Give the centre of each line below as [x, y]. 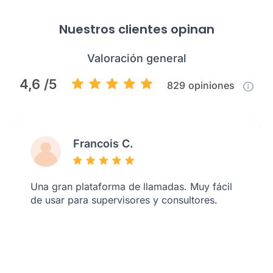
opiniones [213, 85]
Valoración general [136, 58]
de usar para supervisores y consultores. [124, 200]
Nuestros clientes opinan [136, 29]
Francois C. [103, 144]
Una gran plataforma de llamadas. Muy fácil [131, 186]
